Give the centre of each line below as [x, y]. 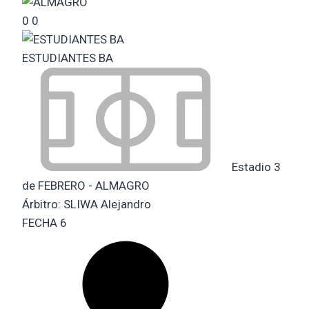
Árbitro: [43, 204]
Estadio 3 [255, 167]
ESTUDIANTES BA [68, 58]
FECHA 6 [44, 222]
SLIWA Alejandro [107, 204]
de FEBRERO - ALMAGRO [86, 185]
